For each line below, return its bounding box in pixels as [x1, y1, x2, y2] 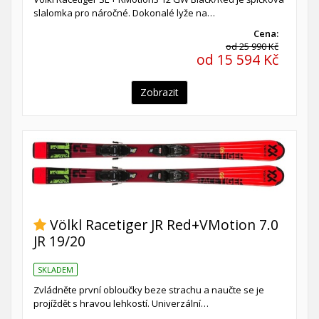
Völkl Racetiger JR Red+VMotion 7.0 [50, 214, 278, 234]
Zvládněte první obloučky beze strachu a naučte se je [33, 283, 264, 297]
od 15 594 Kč [197, 50, 278, 70]
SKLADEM [38, 264, 73, 276]
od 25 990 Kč [226, 40, 278, 53]
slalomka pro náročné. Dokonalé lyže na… [33, 6, 215, 20]
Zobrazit [140, 85, 179, 100]
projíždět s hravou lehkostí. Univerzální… [33, 297, 209, 310]
